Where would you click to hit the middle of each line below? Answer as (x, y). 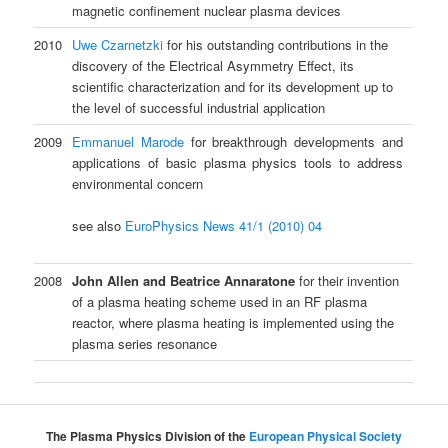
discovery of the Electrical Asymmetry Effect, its (213, 65)
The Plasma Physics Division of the (147, 436)
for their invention (347, 280)
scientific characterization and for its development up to (233, 86)
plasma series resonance (145, 343)
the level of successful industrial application (199, 107)
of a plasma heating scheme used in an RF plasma (220, 301)
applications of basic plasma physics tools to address (238, 162)
